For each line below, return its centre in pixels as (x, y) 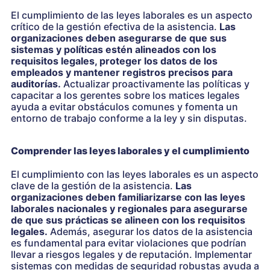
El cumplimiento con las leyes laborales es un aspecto (135, 174)
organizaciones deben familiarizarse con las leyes (128, 197)
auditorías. (36, 83)
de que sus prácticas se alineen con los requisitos (128, 220)
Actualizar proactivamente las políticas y (155, 83)
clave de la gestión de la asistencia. (93, 185)
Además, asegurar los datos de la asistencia (150, 231)
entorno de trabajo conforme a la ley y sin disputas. (129, 118)
